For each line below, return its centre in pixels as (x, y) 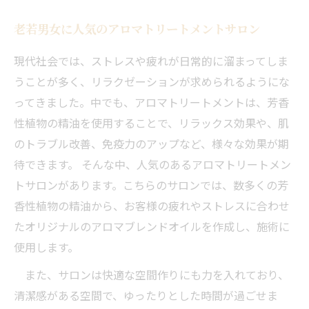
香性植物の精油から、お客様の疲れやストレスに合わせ (152, 206)
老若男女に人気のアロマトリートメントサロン (137, 29)
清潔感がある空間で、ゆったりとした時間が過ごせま (146, 295)
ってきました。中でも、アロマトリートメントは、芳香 (151, 102)
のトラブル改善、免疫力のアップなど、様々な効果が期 (151, 143)
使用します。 (46, 247)
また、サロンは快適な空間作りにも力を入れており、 (151, 275)
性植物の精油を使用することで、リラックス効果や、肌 (151, 123)
